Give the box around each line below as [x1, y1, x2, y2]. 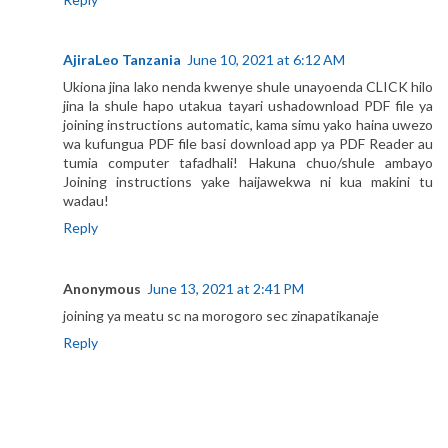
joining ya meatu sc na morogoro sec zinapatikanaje [63, 306, 379, 324]
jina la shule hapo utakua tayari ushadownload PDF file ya [63, 97, 433, 115]
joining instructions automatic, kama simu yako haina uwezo [63, 116, 433, 134]
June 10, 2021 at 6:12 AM [187, 51, 345, 69]
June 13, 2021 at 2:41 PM [147, 279, 304, 297]
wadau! [63, 192, 109, 210]
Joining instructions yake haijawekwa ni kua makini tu [63, 173, 433, 191]
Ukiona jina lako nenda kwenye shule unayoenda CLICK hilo [63, 78, 433, 96]
